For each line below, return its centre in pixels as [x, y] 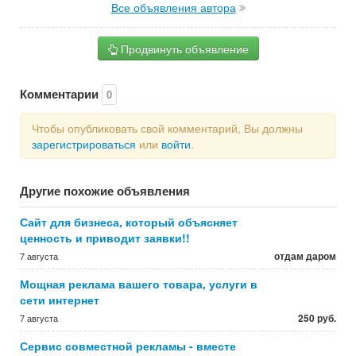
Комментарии [61, 94]
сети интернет [60, 300]
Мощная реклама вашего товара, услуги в [139, 284]
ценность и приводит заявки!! [105, 238]
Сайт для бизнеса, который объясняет [129, 222]
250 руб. [317, 318]
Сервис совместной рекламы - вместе [128, 346]
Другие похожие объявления [105, 191]
